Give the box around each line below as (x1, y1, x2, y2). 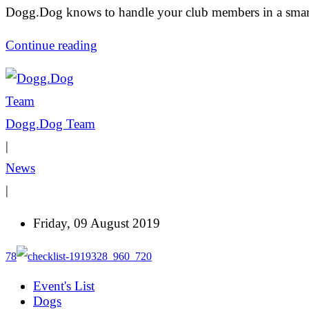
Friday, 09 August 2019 (33, 216, 160, 231)
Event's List (33, 279, 94, 294)
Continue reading (6, 38, 97, 53)
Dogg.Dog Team (6, 117, 95, 132)
